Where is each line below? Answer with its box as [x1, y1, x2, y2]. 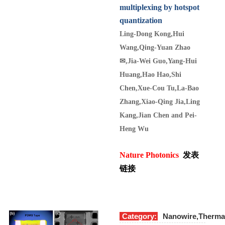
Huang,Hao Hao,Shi [120, 70, 181, 78]
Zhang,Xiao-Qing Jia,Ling [120, 97, 200, 105]
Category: [122, 211, 157, 220]
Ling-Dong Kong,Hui [120, 30, 184, 38]
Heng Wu [120, 125, 149, 133]
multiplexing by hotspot [120, 3, 199, 12]
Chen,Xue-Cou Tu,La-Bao [120, 84, 199, 92]
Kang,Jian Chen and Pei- [120, 111, 197, 119]
